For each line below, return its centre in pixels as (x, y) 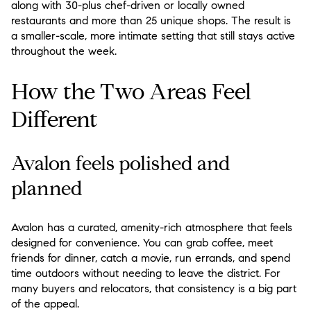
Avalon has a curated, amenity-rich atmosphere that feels (152, 227)
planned (47, 189)
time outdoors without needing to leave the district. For (146, 273)
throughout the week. (64, 51)
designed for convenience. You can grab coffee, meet (142, 242)
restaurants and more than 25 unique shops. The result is (151, 20)
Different (54, 119)
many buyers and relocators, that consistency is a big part (154, 288)
